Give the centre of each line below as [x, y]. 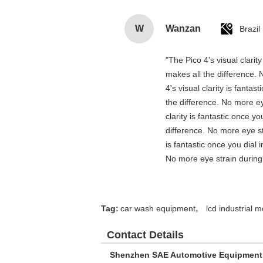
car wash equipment [158, 208]
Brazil [250, 29]
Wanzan [183, 28]
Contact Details [145, 235]
